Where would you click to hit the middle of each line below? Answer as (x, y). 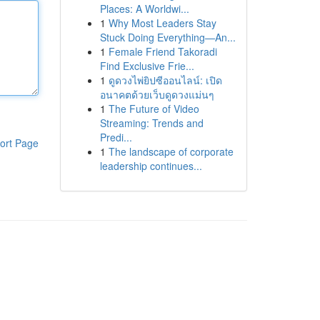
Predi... (116, 137)
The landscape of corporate (171, 151)
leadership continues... (151, 166)
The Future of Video (154, 109)
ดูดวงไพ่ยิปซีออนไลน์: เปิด (165, 80)
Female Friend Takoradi (162, 51)
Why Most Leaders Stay (162, 23)
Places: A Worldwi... (144, 9)
